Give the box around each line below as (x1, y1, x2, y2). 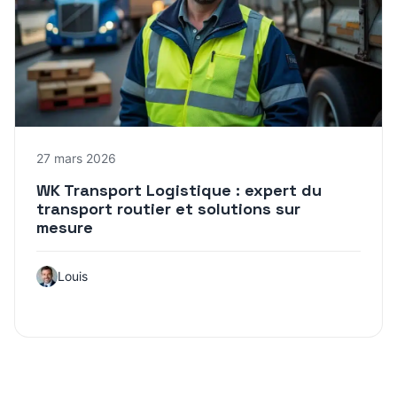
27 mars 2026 (36, 150, 116, 166)
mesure (36, 216, 93, 237)
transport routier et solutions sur (36, 198, 300, 219)
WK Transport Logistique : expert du (36, 179, 322, 200)
